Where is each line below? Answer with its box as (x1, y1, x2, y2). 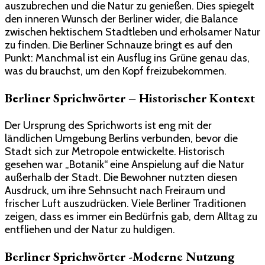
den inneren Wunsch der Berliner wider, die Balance (5, 12, 238, 26)
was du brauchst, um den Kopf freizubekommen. (5, 64, 227, 78)
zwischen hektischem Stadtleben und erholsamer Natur (5, 25, 260, 39)
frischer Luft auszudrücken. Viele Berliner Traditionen (5, 196, 246, 210)
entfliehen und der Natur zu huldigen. (5, 222, 175, 236)
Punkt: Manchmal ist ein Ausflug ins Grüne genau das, (5, 51, 250, 65)
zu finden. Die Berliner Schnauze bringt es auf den (5, 38, 232, 52)
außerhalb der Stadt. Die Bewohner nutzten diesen (5, 170, 237, 184)
